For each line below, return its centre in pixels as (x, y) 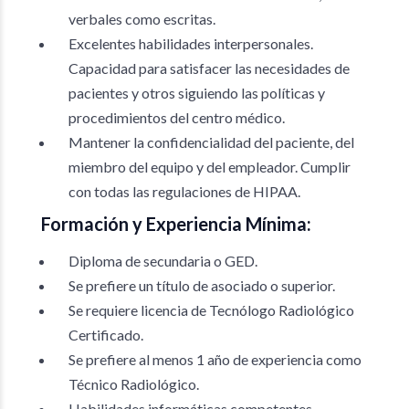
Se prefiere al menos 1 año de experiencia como (215, 359)
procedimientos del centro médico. (177, 117)
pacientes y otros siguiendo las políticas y (197, 93)
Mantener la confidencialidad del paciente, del (211, 142)
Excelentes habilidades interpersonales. (191, 43)
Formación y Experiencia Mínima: (176, 224)
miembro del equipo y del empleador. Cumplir (210, 167)
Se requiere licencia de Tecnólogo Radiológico (211, 310)
